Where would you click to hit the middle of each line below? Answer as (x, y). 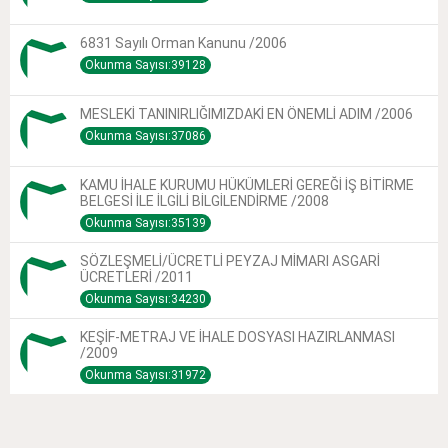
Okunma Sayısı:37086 (145, 136)
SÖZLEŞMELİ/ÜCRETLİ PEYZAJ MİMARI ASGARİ (230, 261)
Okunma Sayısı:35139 (145, 223)
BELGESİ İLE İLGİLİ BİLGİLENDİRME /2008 (204, 201)
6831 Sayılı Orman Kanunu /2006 (183, 43)
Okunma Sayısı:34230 (145, 299)
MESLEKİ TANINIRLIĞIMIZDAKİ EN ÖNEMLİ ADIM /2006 (246, 114)
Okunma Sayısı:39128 (145, 65)
